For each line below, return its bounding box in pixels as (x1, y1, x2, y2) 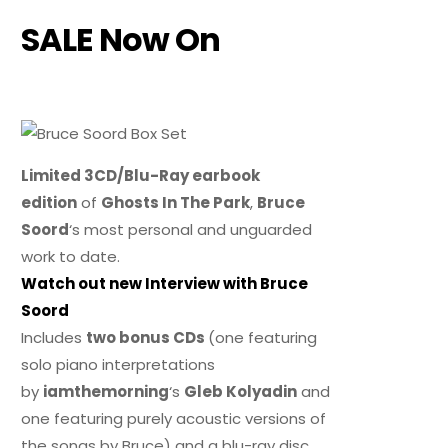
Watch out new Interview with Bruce (21, 273, 309, 295)
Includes (21, 327, 87, 349)
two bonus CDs (86, 327, 209, 349)
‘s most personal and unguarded (69, 219, 313, 241)
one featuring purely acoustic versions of (21, 408, 327, 430)
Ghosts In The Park (101, 192, 251, 214)
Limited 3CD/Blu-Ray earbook (21, 165, 261, 187)
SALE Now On (21, 17, 221, 63)
